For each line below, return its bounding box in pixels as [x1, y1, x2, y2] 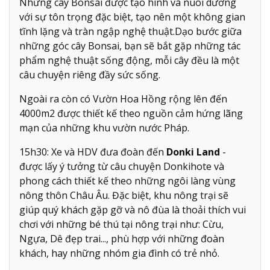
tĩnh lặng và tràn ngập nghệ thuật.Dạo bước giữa [19, 24, 242, 38]
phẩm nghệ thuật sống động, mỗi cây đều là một [19, 53, 239, 67]
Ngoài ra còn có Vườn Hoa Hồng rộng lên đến [19, 92, 227, 105]
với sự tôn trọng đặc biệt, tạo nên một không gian [19, 10, 245, 24]
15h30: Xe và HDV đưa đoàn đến [19, 145, 166, 159]
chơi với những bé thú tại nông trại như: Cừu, [19, 217, 224, 231]
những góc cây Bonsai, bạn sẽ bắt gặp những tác [19, 39, 240, 52]
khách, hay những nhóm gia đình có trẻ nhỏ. [19, 246, 222, 260]
